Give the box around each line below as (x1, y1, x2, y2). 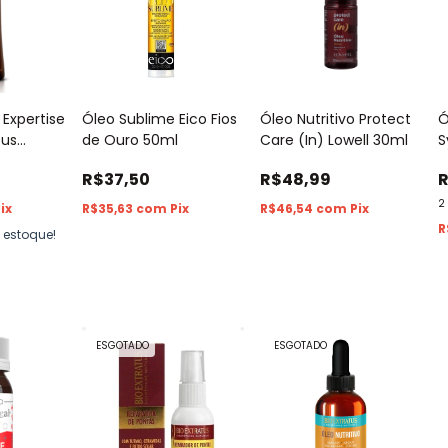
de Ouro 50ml (82, 130, 179, 151)
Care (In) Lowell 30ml (260, 130, 409, 151)
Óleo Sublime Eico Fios (82, 109, 238, 130)
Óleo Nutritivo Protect (260, 109, 412, 130)
